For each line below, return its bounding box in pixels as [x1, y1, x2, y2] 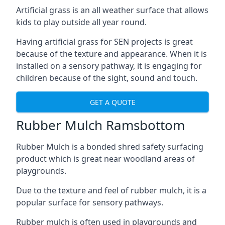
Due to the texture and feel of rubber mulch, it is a [16, 185, 206, 196]
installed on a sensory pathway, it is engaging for [16, 60, 202, 71]
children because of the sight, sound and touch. [16, 72, 197, 83]
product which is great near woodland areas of [16, 153, 195, 164]
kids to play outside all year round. [16, 17, 147, 28]
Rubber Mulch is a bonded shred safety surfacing [16, 141, 203, 152]
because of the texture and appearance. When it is [16, 48, 207, 59]
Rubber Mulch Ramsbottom [16, 116, 185, 134]
